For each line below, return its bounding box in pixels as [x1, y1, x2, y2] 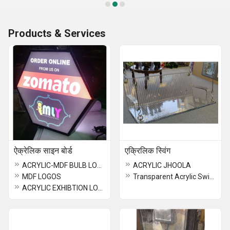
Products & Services [8, 27, 106, 40]
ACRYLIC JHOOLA [133, 161, 191, 169]
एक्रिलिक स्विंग [125, 146, 170, 156]
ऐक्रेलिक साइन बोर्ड [14, 146, 72, 156]
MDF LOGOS [22, 172, 61, 181]
